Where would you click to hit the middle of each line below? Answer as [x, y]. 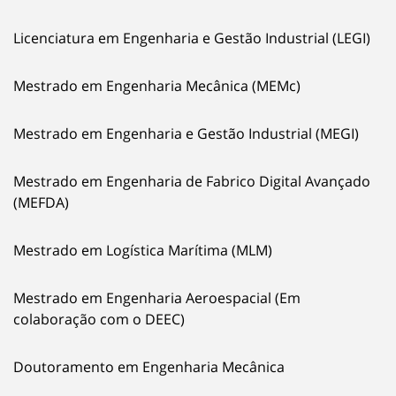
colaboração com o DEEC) [99, 320]
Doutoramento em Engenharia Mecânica [149, 367]
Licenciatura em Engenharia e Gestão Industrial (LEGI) [192, 38]
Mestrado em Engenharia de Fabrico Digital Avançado [192, 182]
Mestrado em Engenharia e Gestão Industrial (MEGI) [186, 134]
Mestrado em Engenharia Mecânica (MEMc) [157, 86]
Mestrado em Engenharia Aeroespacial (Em [157, 298]
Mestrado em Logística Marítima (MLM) [143, 251]
